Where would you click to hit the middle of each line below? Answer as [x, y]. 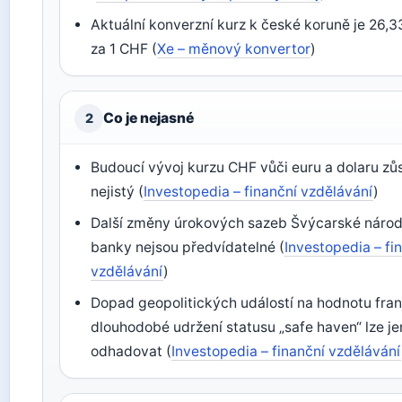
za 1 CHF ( [124, 49]
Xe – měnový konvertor [234, 49]
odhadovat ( [131, 351]
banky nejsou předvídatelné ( [188, 247]
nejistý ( [118, 192]
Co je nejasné [149, 118]
